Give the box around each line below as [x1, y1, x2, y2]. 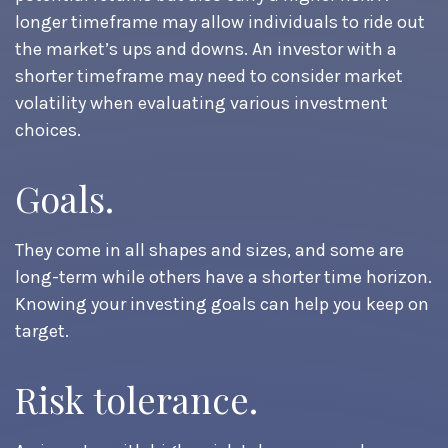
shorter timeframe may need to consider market [15, 65, 403, 87]
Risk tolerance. [15, 375, 258, 423]
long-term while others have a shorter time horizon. [15, 266, 432, 288]
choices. [15, 119, 81, 141]
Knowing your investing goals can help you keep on [15, 293, 429, 315]
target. [15, 320, 69, 342]
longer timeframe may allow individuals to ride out [15, 11, 425, 33]
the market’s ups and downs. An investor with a [15, 38, 397, 60]
